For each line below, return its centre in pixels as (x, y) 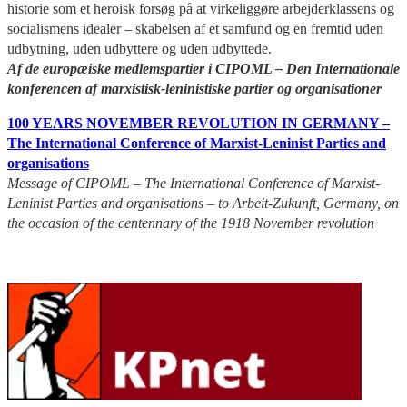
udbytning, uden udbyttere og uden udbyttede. (139, 48)
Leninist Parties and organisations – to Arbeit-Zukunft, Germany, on (203, 203)
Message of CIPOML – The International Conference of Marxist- (194, 183)
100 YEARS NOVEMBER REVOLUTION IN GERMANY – (199, 123)
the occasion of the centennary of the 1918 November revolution (191, 223)
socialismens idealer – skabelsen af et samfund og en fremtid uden (195, 28)
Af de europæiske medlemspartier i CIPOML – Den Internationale (203, 68)
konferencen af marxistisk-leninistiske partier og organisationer (194, 88)
